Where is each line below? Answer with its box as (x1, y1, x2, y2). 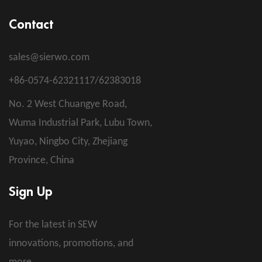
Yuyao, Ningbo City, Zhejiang (9, 136, 127, 148)
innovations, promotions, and (9, 238, 133, 250)
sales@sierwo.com (9, 52, 89, 64)
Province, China (9, 155, 74, 167)
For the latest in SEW (9, 219, 97, 231)
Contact (9, 16, 53, 33)
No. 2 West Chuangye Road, (9, 99, 127, 111)
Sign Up (9, 183, 53, 200)
